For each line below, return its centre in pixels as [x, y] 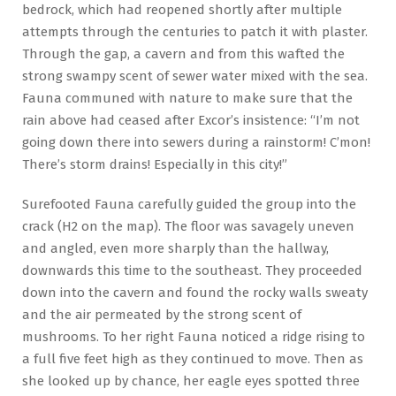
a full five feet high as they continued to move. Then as [193, 359]
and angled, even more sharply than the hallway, [175, 249]
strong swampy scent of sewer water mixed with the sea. [195, 76]
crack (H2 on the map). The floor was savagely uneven [188, 227]
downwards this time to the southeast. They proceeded [192, 271]
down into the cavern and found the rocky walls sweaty [195, 293]
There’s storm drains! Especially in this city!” [155, 165]
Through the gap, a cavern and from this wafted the [183, 54]
